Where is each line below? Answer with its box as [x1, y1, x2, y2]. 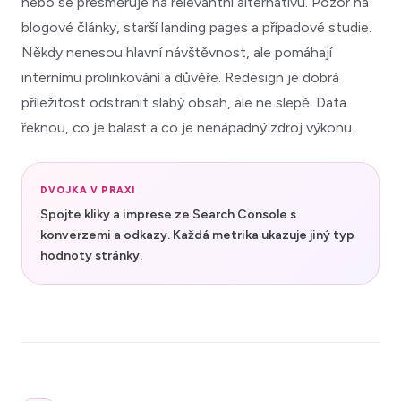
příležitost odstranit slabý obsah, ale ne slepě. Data [21, 93, 346, 111]
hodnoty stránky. [40, 247, 142, 263]
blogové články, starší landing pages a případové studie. [21, 18, 371, 36]
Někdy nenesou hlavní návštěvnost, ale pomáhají [21, 43, 332, 61]
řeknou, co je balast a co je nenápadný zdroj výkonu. [21, 118, 354, 136]
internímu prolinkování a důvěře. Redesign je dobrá [21, 68, 339, 86]
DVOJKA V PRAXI [40, 183, 135, 196]
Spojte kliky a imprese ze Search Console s [40, 206, 296, 222]
